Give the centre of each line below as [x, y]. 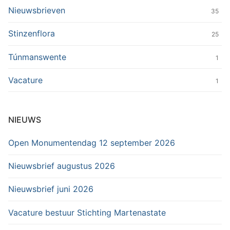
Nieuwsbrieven [37, 11]
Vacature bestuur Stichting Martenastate [87, 212]
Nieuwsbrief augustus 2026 [62, 166]
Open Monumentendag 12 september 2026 [92, 142]
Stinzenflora [32, 34]
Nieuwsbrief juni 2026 [51, 189]
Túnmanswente [37, 57]
